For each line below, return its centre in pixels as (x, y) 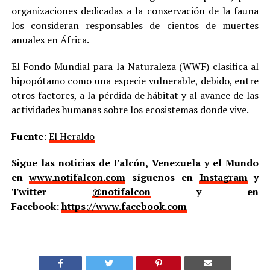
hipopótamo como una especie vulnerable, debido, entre (135, 81)
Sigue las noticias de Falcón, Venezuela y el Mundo (135, 163)
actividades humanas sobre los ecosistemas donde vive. (130, 110)
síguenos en (162, 177)
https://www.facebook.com (124, 206)
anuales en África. (50, 40)
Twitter (52, 192)
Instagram (223, 177)
